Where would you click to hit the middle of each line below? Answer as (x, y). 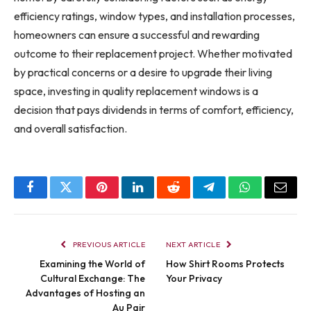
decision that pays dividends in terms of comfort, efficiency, (154, 110)
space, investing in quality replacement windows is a (136, 91)
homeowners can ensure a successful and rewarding (137, 35)
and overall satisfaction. (70, 129)
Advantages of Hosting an (85, 293)
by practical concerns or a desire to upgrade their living (143, 73)
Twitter (83, 197)
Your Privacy (194, 279)
